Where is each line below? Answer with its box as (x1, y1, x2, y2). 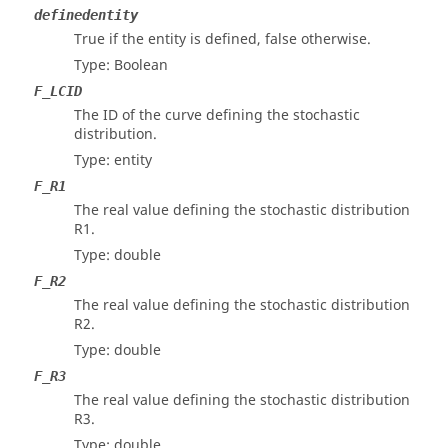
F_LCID (34, 83, 82, 99)
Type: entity (74, 150, 152, 171)
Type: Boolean (74, 55, 168, 76)
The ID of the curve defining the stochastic (74, 105, 360, 126)
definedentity (34, 7, 138, 23)
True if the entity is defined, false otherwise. (74, 29, 371, 50)
